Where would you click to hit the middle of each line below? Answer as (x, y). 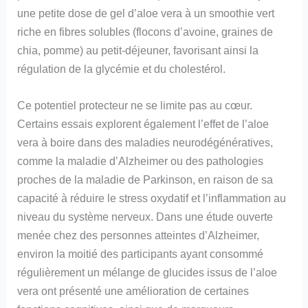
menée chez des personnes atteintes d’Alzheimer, (139, 235)
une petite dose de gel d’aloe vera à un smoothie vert (146, 13)
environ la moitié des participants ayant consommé (141, 253)
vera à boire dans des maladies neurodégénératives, (145, 142)
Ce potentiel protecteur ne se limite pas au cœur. (135, 105)
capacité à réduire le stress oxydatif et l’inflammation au (152, 198)
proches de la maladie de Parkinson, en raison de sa (145, 179)
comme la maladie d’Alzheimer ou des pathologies (141, 161)
